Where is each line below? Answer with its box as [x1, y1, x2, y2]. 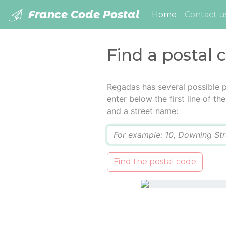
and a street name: [106, 106, 178, 117]
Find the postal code [113, 157, 196, 167]
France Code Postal [25, 8, 140, 21]
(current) [176, 9, 213, 19]
